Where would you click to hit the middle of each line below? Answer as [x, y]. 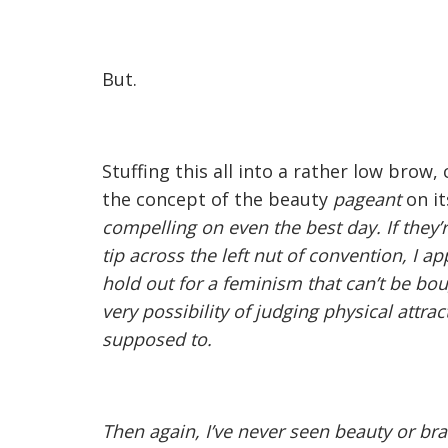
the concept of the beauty [217, 199]
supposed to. [157, 339]
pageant [367, 199]
